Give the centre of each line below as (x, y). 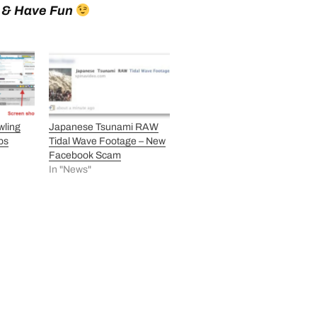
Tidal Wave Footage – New (107, 142)
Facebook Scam (85, 156)
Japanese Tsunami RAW (103, 127)
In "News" (70, 170)
